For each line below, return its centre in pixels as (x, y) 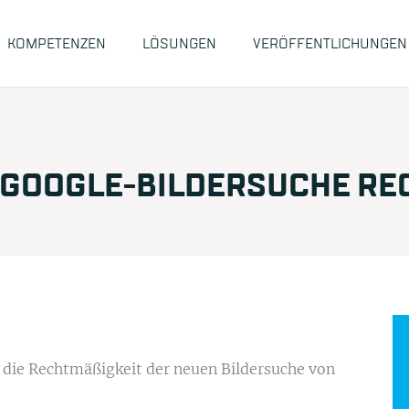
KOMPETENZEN (56, 43)
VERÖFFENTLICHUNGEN (330, 43)
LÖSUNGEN (179, 43)
